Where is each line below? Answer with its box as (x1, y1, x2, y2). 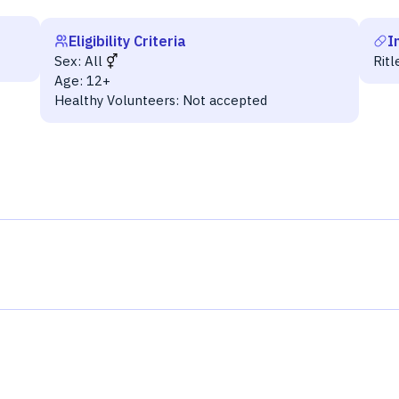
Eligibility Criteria (68, 32, 186, 50)
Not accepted (182, 92, 267, 109)
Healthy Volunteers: (53, 92, 179, 109)
